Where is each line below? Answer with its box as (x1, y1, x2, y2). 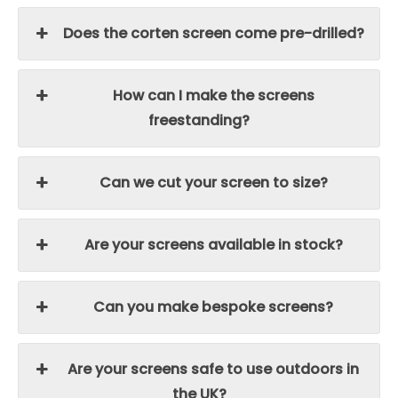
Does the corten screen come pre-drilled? (62, 22, 364, 44)
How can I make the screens (112, 84, 314, 106)
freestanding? (148, 109, 250, 131)
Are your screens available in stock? (84, 234, 343, 255)
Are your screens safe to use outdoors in (68, 358, 360, 379)
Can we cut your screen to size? (99, 171, 328, 193)
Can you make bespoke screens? (93, 296, 334, 317)
